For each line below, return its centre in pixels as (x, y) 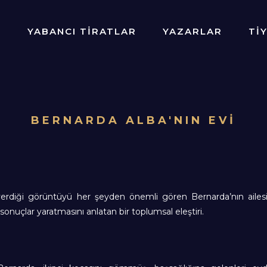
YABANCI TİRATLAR (82, 31)
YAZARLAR (193, 31)
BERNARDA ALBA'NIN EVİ (133, 120)
